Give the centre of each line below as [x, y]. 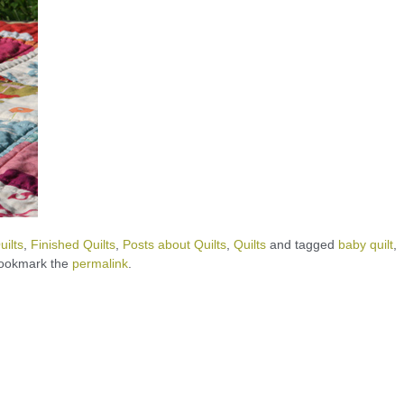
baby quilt [366, 244]
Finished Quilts [73, 244]
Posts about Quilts [174, 244]
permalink [100, 263]
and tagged [302, 244]
